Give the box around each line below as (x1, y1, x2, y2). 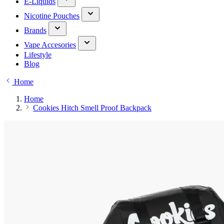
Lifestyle (24, 50, 51, 59)
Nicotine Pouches (24, 11, 79, 20)
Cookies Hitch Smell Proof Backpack (33, 103, 151, 112)
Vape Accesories (24, 40, 76, 49)
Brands (24, 26, 46, 34)
